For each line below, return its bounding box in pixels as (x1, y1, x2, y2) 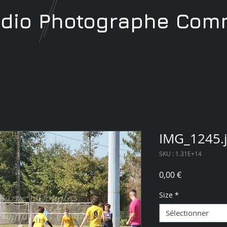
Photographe (39, 9, 176, 33)
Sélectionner (165, 208, 209, 218)
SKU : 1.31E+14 (159, 149, 202, 158)
